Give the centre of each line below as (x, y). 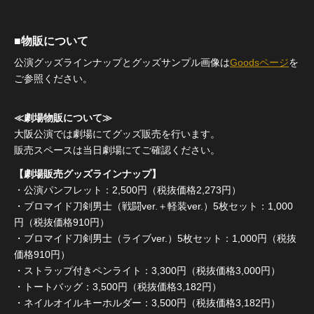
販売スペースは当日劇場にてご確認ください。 (117, 150)
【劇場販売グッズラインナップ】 (88, 173)
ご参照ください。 (53, 78)
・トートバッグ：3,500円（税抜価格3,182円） (118, 286)
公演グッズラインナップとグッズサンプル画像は (122, 62)
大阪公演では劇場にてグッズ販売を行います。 (117, 134)
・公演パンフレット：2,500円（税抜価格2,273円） (128, 190)
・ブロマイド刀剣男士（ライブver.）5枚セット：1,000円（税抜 (155, 238)
